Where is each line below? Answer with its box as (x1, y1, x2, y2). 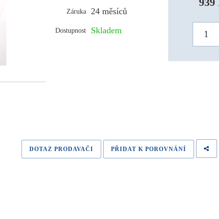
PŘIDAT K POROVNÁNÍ (111, 146, 186, 153)
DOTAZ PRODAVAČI (29, 146, 93, 153)
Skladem (91, 25, 122, 35)
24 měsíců (91, 6, 128, 16)
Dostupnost (55, 26, 87, 34)
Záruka (66, 7, 87, 15)
